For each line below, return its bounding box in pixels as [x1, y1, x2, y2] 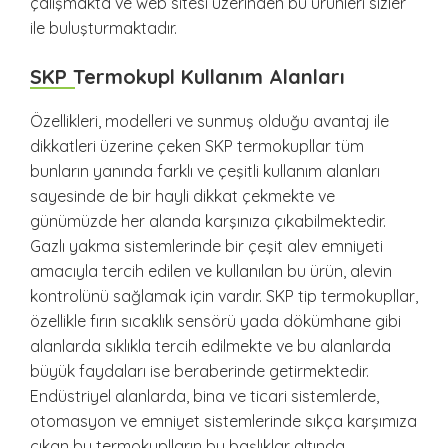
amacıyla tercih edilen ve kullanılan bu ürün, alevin [30, 261, 392, 282]
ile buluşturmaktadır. [30, 18, 177, 39]
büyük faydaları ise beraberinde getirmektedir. [30, 361, 369, 382]
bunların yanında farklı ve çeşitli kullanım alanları [30, 161, 380, 182]
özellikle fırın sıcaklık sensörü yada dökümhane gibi [30, 311, 401, 332]
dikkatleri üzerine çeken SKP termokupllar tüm [30, 136, 364, 157]
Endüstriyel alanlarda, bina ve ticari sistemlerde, [30, 386, 379, 407]
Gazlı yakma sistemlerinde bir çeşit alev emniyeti [30, 236, 383, 257]
